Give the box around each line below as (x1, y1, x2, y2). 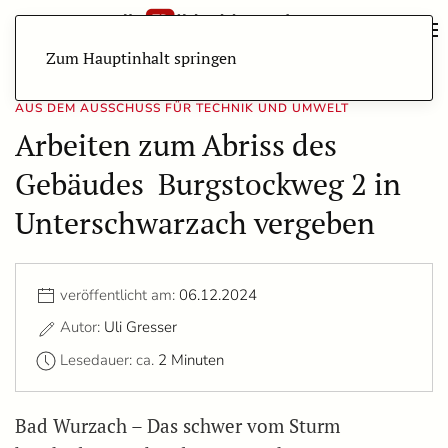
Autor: (60, 317, 104, 338)
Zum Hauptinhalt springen (46, 47, 237, 69)
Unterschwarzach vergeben (15, 203, 375, 243)
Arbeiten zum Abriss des (15, 125, 337, 165)
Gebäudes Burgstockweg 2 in (15, 164, 401, 204)
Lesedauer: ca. (60, 349, 158, 370)
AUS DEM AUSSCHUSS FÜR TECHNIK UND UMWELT (15, 100, 349, 116)
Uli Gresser (104, 317, 177, 338)
